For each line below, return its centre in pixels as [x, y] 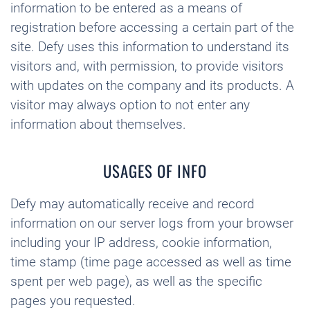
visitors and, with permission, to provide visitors [147, 66]
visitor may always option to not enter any [130, 105]
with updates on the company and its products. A [152, 85]
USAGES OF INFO [155, 171]
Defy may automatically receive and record [133, 204]
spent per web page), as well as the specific [136, 281]
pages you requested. [73, 301]
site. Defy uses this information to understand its [150, 47]
